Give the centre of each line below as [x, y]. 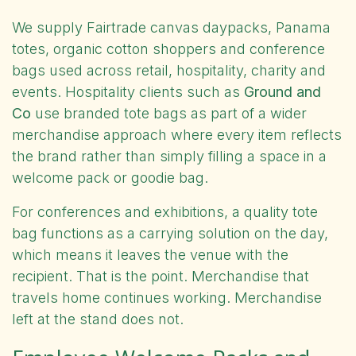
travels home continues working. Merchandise [167, 297]
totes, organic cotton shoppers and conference [168, 48]
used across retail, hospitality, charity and [186, 70]
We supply [49, 27]
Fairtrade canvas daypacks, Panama [209, 27]
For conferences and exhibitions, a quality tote [165, 211]
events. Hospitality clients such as [128, 91]
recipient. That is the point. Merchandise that [161, 276]
